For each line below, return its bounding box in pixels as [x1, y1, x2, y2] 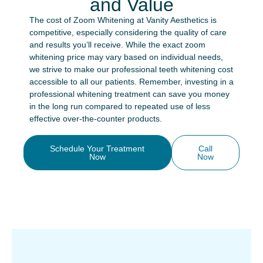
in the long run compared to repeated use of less [29, 102, 210, 111]
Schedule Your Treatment [50, 144, 145, 153]
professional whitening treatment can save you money [29, 89, 230, 99]
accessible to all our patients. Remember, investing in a [29, 77, 234, 86]
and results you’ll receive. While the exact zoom [29, 40, 205, 49]
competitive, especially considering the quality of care [29, 28, 227, 37]
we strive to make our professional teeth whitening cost [29, 65, 233, 74]
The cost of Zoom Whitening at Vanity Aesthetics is [29, 15, 217, 25]
